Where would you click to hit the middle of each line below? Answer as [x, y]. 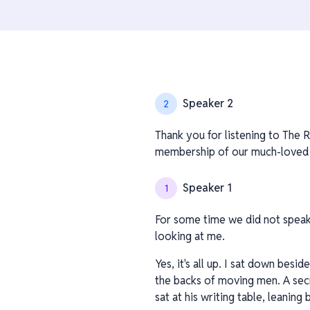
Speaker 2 [208, 103]
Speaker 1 [207, 188]
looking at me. [190, 236]
